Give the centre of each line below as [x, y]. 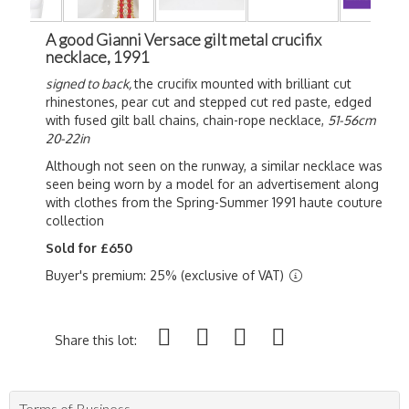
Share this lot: [96, 340]
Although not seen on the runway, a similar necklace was [214, 166]
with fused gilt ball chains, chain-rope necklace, [187, 120]
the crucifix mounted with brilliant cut [243, 84]
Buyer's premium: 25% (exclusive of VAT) [167, 275]
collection [75, 220]
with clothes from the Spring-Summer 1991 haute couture [214, 202]
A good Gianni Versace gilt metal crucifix [184, 40]
